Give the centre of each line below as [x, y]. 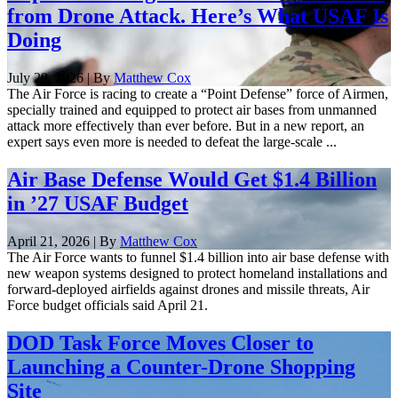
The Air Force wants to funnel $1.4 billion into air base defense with [198, 257]
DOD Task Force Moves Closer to [160, 342]
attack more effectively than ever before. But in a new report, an [186, 125]
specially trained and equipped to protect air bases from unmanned [192, 109]
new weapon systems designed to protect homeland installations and [197, 273]
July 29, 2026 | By [60, 77]
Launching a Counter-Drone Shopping [181, 366]
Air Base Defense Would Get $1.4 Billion [192, 179]
